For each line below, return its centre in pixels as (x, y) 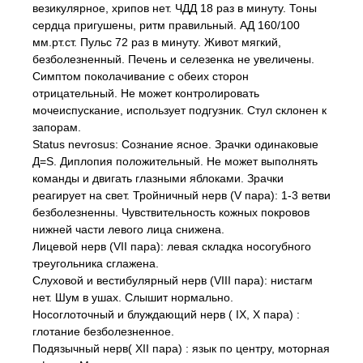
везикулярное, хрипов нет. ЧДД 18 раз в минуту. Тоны (175, 8)
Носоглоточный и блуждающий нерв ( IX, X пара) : (166, 314)
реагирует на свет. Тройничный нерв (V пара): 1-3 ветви (181, 195)
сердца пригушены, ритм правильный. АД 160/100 (166, 25)
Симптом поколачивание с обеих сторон (141, 76)
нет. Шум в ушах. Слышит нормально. (133, 297)
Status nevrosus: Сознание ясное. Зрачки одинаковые (175, 144)
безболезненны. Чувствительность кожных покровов (171, 212)
